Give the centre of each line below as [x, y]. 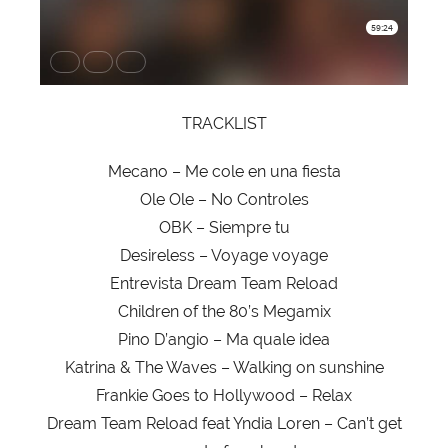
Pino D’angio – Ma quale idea [224, 340]
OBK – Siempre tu [224, 228]
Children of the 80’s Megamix [224, 312]
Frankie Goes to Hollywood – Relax [224, 396]
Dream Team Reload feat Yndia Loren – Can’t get [224, 424]
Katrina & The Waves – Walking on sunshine [224, 368]
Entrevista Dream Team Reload [224, 284]
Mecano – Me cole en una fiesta [224, 172]
